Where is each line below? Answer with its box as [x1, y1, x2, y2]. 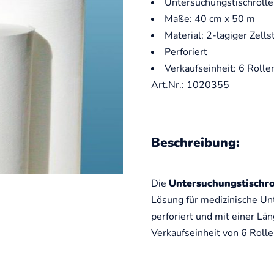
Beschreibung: [150, 134, 240, 152]
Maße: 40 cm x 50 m [164, 12, 255, 26]
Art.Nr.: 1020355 [150, 78, 229, 92]
